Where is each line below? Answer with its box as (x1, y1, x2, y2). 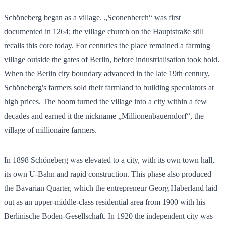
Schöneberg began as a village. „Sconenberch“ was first (4, 13, 181, 22)
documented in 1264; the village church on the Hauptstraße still (4, 27, 204, 36)
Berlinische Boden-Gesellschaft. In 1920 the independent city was (4, 211, 213, 220)
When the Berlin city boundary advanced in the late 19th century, (4, 69, 210, 78)
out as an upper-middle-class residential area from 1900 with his (4, 197, 205, 206)
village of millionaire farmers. (4, 125, 97, 134)
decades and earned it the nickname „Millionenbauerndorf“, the (4, 111, 204, 120)
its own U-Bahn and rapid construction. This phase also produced (4, 169, 211, 178)
